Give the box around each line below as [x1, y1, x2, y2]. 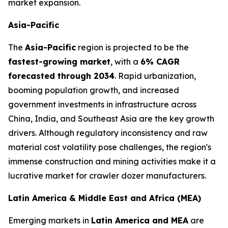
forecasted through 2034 [8, 71, 115, 81]
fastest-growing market [8, 56, 110, 67]
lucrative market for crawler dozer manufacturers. [8, 170, 206, 181]
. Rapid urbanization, [115, 71, 196, 81]
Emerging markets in [8, 215, 91, 225]
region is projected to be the [76, 42, 189, 52]
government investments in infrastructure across [8, 99, 196, 109]
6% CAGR [140, 56, 180, 67]
